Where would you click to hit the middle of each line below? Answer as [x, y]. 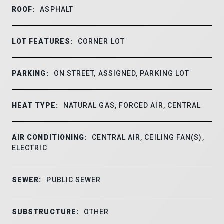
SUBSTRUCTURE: [46, 212]
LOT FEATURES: [43, 41]
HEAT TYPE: [35, 105]
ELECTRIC [30, 148]
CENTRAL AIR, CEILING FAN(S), [148, 137]
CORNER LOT [101, 41]
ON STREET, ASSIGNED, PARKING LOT [122, 73]
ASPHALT [57, 9]
